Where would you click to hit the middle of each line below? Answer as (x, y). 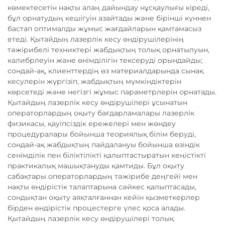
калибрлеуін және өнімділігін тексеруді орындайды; (105, 61)
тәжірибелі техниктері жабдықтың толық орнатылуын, (108, 50)
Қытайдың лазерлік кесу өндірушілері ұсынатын (97, 103)
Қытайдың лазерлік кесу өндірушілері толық (91, 219)
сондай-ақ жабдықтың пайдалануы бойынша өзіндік (104, 145)
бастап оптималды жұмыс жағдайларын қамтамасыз (104, 29)
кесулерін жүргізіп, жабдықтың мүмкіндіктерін (94, 82)
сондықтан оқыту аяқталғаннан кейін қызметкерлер (104, 198)
